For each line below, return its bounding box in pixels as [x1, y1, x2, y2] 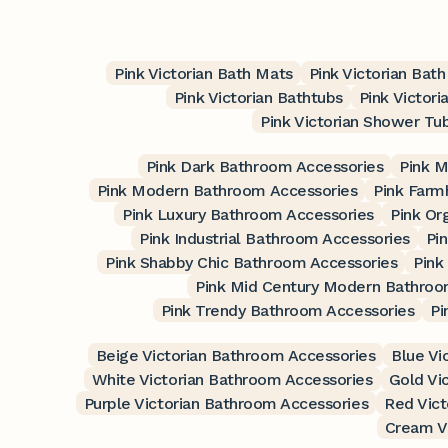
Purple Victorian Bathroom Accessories [83, 393, 369, 413]
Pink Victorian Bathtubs [173, 87, 343, 107]
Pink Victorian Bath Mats [114, 63, 293, 83]
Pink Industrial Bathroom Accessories [139, 228, 410, 248]
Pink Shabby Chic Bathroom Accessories [105, 252, 398, 272]
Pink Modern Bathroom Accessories [96, 180, 358, 200]
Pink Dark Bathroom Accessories [145, 156, 384, 176]
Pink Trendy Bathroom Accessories [160, 300, 415, 320]
